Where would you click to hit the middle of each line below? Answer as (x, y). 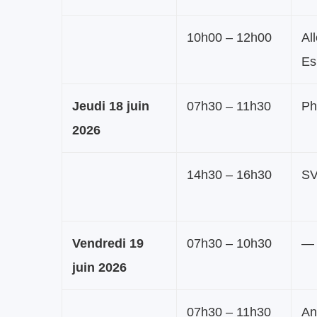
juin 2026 (99, 267)
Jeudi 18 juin (111, 106)
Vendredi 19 (108, 243)
